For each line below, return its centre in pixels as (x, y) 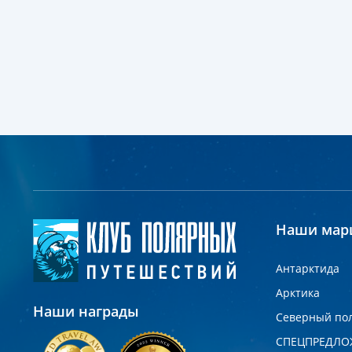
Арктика (297, 293)
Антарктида (307, 268)
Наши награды (86, 311)
